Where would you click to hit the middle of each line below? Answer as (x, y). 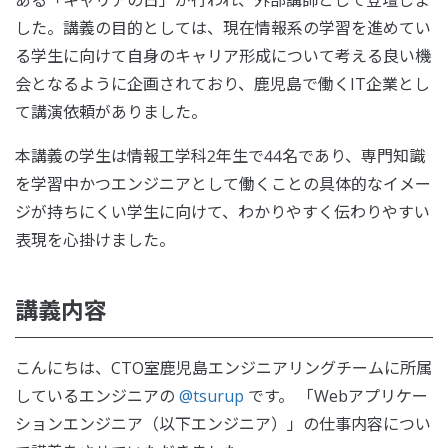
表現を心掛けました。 (95, 239)
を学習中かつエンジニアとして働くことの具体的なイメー (223, 183)
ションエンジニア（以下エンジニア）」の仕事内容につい (223, 424)
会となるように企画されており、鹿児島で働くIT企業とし (222, 83)
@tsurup (211, 396)
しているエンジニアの (97, 396)
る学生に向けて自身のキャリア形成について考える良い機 (223, 55)
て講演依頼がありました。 (111, 111)
